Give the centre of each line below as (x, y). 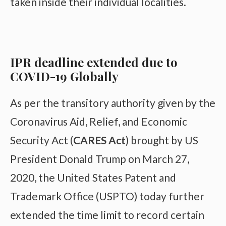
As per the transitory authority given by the (113, 102)
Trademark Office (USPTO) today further (107, 196)
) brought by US (162, 140)
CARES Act (99, 140)
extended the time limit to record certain (107, 214)
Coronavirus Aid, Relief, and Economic (99, 121)
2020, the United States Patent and (93, 177)
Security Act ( (42, 140)
